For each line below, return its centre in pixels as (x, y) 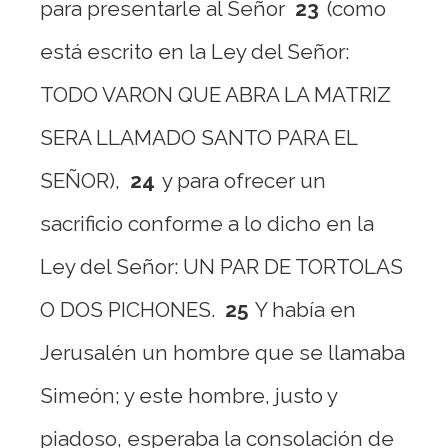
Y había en (305, 309)
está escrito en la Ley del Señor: (194, 51)
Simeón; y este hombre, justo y (188, 395)
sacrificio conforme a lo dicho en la (207, 223)
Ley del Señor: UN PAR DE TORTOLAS (221, 266)
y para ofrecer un (244, 180)
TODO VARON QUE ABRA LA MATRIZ (215, 94)
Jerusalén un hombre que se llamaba (222, 352)
